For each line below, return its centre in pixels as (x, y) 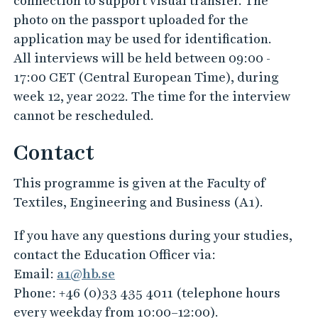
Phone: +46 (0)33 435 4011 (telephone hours (147, 293)
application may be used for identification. (142, 39)
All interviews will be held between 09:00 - (142, 58)
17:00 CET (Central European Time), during (146, 77)
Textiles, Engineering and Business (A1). (138, 202)
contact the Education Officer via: (114, 254)
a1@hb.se (86, 274)
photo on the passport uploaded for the (131, 20)
